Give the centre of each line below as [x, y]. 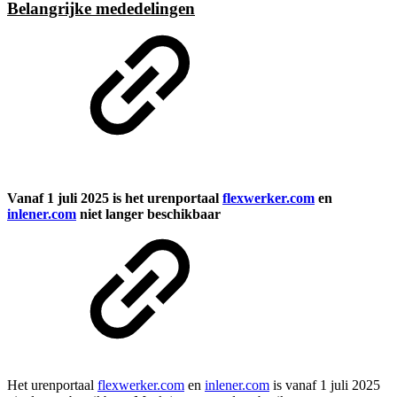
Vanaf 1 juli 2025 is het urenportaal [115, 198]
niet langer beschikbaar [148, 214]
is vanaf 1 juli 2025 [325, 385]
